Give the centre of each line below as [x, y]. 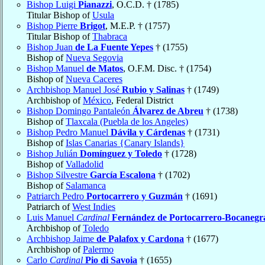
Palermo [98, 249]
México [97, 100]
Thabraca [110, 36]
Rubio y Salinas [153, 89]
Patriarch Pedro [56, 196]
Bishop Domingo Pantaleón [80, 111]
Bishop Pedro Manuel [69, 132]
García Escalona [123, 174]
